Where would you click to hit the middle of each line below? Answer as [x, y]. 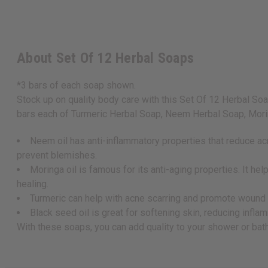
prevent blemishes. [57, 156]
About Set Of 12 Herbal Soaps [105, 58]
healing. [33, 184]
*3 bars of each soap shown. [76, 86]
